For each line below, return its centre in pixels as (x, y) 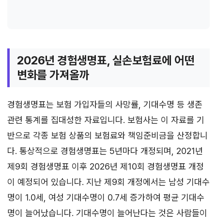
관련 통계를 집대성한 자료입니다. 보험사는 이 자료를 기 (106, 120)
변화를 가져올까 (53, 75)
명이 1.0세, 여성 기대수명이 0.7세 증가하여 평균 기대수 (106, 197)
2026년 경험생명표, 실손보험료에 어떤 (106, 60)
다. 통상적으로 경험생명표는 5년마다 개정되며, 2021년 (105, 151)
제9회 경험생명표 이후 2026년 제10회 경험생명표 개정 (106, 166)
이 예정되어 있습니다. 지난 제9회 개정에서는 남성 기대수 (108, 182)
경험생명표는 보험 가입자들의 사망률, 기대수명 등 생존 (105, 104)
